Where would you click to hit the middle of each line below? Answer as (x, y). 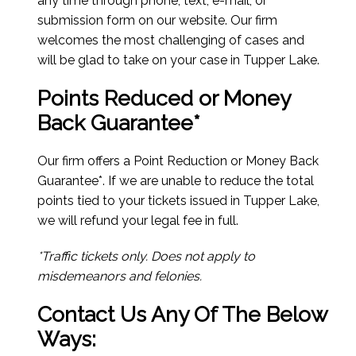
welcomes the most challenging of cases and (171, 41)
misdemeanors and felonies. (120, 277)
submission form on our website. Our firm (158, 21)
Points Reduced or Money (164, 99)
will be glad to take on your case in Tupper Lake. (179, 60)
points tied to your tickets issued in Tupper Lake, (179, 201)
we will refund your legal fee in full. (138, 221)
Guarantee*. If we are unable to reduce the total (176, 181)
